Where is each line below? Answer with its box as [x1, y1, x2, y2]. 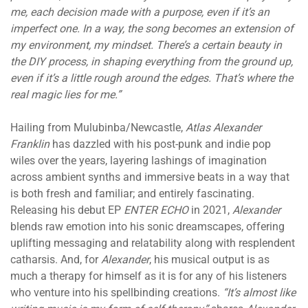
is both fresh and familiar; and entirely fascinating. [10, 187, 254, 201]
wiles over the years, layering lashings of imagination [10, 154, 267, 168]
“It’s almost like [223, 286, 296, 300]
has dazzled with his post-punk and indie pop [49, 137, 271, 151]
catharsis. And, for [10, 253, 101, 267]
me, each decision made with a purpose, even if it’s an [10, 5, 269, 19]
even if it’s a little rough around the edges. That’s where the [10, 71, 293, 85]
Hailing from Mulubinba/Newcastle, [10, 121, 186, 135]
